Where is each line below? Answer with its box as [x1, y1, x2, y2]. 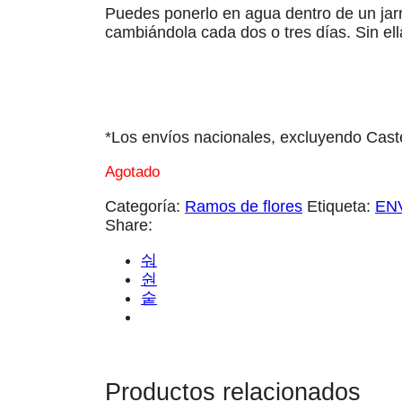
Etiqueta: [307, 197, 375, 215]
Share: [105, 215, 153, 234]
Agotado [105, 162, 160, 180]
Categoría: [105, 197, 185, 215]
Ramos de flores [185, 197, 302, 215]
